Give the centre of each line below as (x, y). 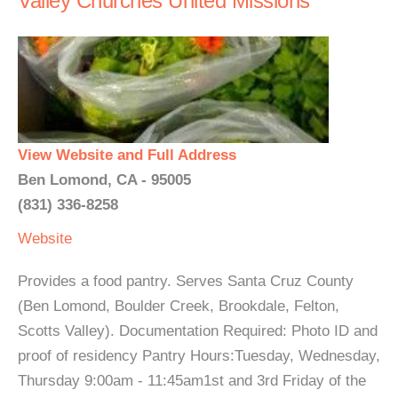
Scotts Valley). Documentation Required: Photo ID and (198, 331)
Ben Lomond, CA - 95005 (104, 180)
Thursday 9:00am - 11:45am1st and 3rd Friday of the (192, 381)
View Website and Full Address (127, 155)
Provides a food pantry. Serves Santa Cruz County (186, 281)
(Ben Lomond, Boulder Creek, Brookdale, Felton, (179, 306)
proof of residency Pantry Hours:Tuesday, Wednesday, (199, 356)
